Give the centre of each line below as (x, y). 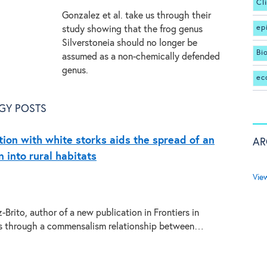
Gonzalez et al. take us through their (136, 16)
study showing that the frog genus (132, 30)
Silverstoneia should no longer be (130, 43)
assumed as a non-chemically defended (141, 57)
